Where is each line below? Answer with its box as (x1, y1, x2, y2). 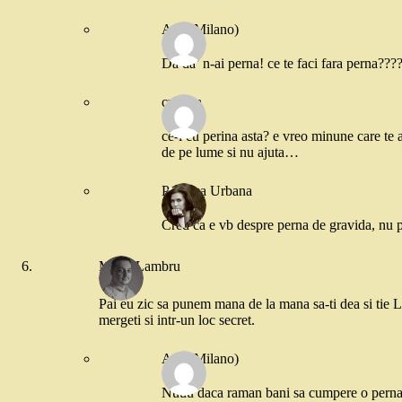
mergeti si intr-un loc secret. (99, 311, 255, 328)
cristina (162, 93, 202, 109)
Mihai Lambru (99, 258, 180, 275)
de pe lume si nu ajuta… (162, 144, 299, 160)
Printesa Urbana (162, 182, 252, 198)
